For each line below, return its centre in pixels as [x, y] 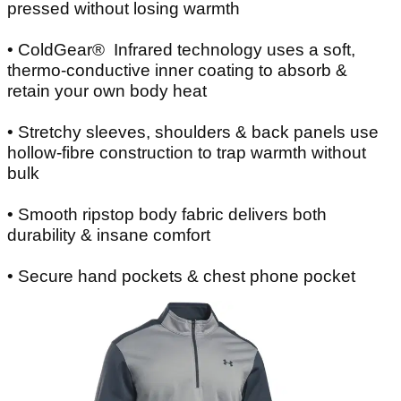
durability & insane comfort [109, 235]
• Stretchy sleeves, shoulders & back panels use [193, 132]
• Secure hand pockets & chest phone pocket [181, 277]
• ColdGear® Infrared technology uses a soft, [181, 50]
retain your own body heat [107, 91]
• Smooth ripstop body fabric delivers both [167, 215]
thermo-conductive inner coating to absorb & [177, 71]
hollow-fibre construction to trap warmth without [187, 153]
